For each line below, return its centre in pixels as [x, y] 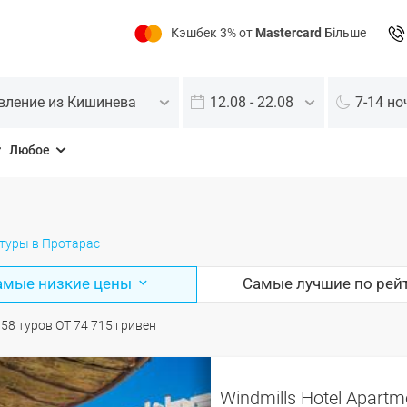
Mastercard [288, 33]
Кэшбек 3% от [213, 33]
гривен [135, 325]
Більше [344, 33]
